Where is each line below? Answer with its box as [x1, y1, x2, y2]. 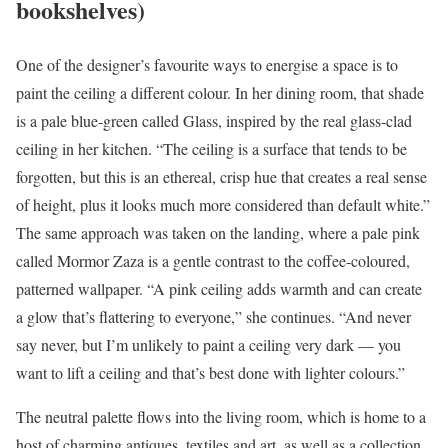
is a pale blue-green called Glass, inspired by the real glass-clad [16, 109, 412, 131]
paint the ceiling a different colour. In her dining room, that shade [16, 81, 424, 103]
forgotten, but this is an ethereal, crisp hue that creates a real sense [16, 165, 427, 187]
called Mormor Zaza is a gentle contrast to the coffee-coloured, [16, 249, 410, 271]
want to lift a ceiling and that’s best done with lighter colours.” [16, 361, 405, 383]
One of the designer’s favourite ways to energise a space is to [16, 53, 398, 75]
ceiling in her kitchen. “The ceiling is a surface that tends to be [16, 137, 407, 159]
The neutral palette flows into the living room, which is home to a [16, 405, 426, 427]
